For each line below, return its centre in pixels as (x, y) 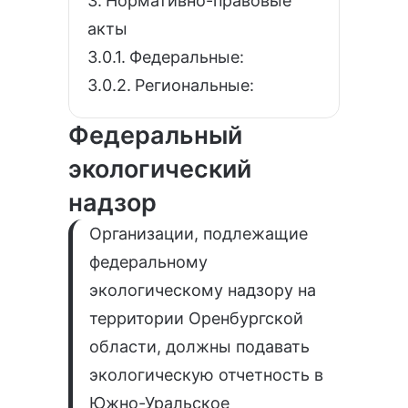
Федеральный (155, 135)
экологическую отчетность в (206, 374)
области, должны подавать (199, 346)
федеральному (148, 261)
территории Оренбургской (196, 318)
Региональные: (194, 85)
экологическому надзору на (202, 290)
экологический (160, 168)
